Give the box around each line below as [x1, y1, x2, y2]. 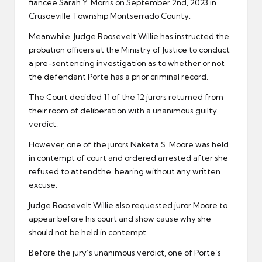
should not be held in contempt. [29, 227, 148, 237]
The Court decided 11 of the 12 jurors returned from [29, 92, 223, 102]
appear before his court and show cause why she [29, 214, 211, 224]
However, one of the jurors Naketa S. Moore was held [29, 140, 229, 150]
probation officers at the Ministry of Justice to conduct [29, 45, 230, 55]
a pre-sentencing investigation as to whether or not [29, 58, 225, 68]
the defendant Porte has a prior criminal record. [29, 72, 208, 82]
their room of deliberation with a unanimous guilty [29, 106, 217, 116]
